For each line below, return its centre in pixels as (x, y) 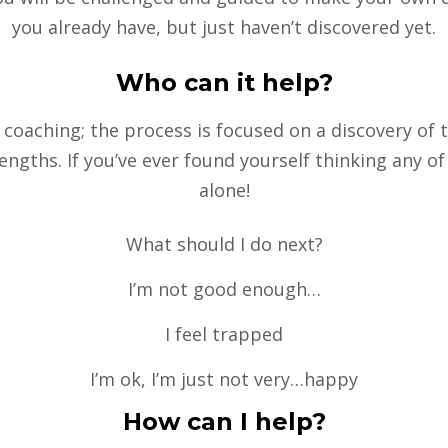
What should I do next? (224, 243)
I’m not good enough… (224, 288)
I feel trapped (224, 333)
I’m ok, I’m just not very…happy (224, 378)
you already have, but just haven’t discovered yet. (224, 26)
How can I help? (224, 421)
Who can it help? (224, 82)
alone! (224, 189)
